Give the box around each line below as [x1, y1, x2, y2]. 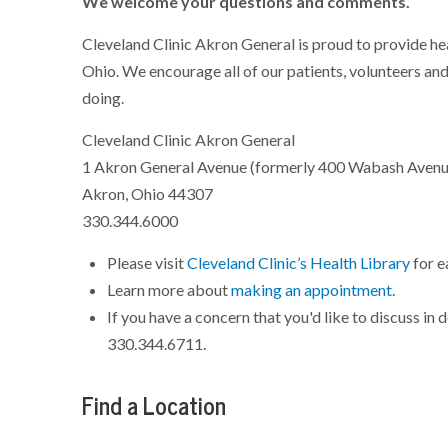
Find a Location [82, 390, 227, 422]
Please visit [107, 252, 188, 273]
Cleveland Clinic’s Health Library [187, 252, 411, 273]
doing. [82, 87, 125, 108]
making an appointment [231, 279, 393, 300]
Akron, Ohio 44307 [82, 183, 214, 204]
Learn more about [107, 279, 232, 300]
